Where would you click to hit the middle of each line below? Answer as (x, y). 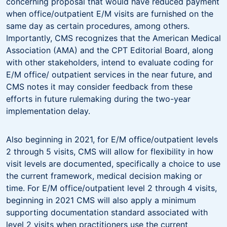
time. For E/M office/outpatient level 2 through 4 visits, (111, 188)
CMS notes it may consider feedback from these (99, 86)
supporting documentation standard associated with (107, 212)
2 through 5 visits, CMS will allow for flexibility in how (110, 151)
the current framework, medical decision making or (104, 176)
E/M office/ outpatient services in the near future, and (109, 74)
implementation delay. (49, 111)
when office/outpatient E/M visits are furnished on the (110, 13)
